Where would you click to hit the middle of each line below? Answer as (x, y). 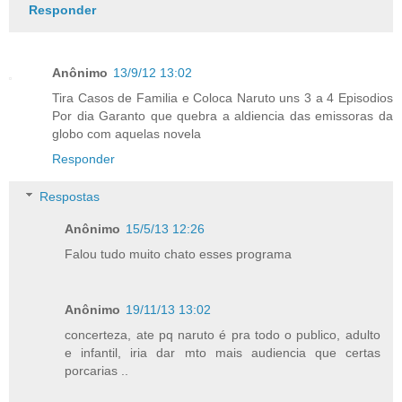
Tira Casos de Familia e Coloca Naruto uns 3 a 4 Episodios (223, 98)
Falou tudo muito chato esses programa (179, 254)
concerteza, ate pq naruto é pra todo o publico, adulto (223, 334)
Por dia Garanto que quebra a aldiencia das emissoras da (223, 116)
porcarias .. (97, 370)
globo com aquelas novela (127, 134)
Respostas (70, 197)
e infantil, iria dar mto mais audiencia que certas (223, 352)
